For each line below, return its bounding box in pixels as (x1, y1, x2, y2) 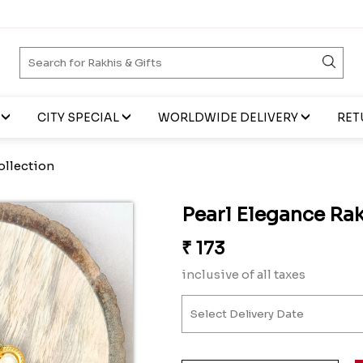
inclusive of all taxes (181, 267, 305, 282)
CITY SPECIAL (36, 110, 119, 125)
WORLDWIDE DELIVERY (157, 110, 298, 125)
